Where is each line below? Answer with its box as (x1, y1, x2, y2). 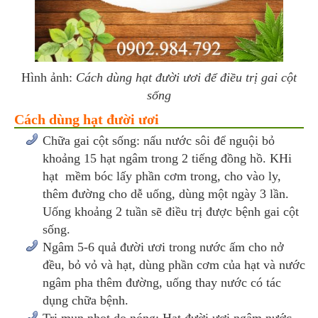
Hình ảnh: (21, 70, 76, 84)
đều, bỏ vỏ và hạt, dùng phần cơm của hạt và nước (43, 257, 305, 272)
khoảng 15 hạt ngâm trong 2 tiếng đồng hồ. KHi (43, 150, 292, 165)
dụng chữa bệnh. (43, 292, 128, 307)
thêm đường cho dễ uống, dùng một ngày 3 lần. (43, 186, 289, 201)
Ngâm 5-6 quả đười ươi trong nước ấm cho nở (43, 239, 284, 254)
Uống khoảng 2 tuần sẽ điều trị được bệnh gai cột (43, 204, 299, 219)
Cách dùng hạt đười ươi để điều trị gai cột (76, 70, 297, 84)
